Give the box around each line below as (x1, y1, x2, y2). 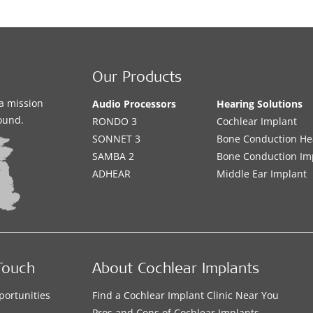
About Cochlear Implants (92, 263, 260, 278)
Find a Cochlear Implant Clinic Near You (92, 289, 279, 303)
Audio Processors (92, 97, 177, 111)
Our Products (92, 71, 182, 87)
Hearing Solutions (217, 97, 303, 111)
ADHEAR (92, 167, 131, 181)
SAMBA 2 (92, 150, 135, 163)
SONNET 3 (92, 132, 141, 146)
